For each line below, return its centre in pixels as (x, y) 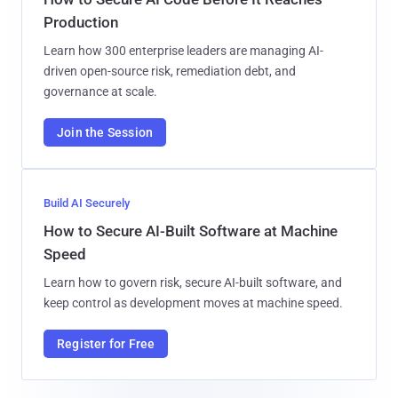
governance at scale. (100, 91)
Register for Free (106, 343)
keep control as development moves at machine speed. (193, 302)
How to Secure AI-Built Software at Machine (191, 231)
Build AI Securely (87, 203)
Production (81, 22)
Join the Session (105, 132)
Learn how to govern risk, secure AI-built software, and (193, 282)
